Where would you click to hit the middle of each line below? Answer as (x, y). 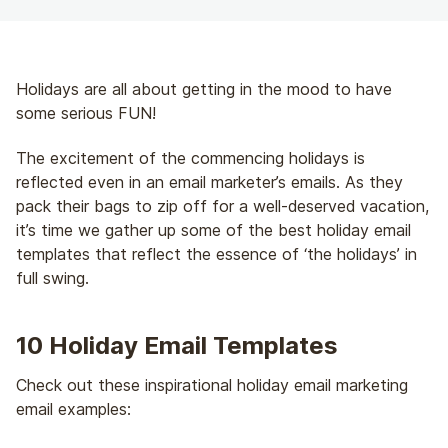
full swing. (52, 278)
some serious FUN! (86, 113)
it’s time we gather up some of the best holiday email (213, 230)
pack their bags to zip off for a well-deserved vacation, (222, 206)
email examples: (73, 408)
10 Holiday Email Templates (177, 345)
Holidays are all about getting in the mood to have (204, 89)
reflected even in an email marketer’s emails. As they (209, 182)
